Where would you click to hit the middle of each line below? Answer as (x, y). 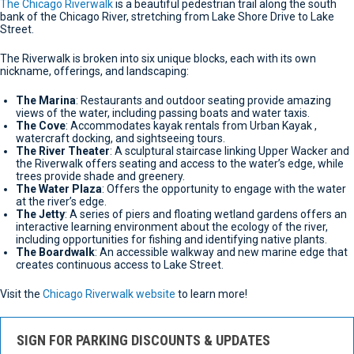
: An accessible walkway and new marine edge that (221, 252)
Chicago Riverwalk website (109, 294)
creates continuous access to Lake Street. (120, 265)
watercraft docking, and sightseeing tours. (121, 139)
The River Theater (63, 151)
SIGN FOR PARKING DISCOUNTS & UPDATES (143, 341)
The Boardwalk (55, 252)
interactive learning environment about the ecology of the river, (172, 227)
